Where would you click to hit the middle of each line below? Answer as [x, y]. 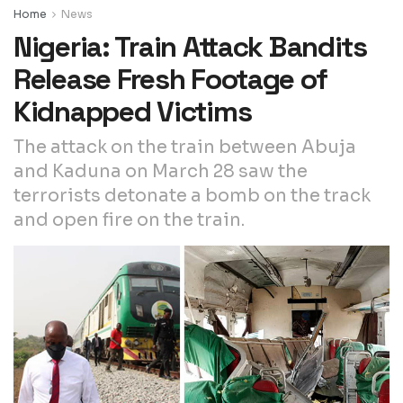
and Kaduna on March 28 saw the [161, 171]
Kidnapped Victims [133, 111]
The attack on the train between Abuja [185, 147]
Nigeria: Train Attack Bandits [190, 46]
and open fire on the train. [129, 219]
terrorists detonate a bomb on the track [192, 195]
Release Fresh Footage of [170, 79]
